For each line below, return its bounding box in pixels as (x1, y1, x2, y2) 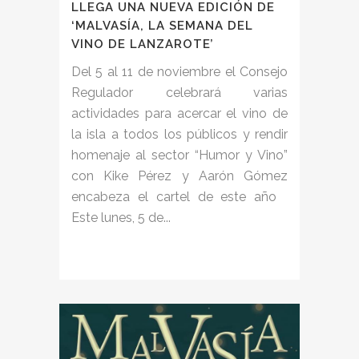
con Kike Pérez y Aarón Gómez (71, 167, 288, 184)
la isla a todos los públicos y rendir (71, 126, 288, 142)
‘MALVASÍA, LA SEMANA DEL (71, 18, 253, 33)
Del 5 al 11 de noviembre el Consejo (71, 63, 288, 79)
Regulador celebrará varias (71, 84, 288, 100)
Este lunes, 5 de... (71, 209, 171, 225)
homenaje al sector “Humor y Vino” (71, 147, 288, 163)
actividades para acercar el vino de (71, 105, 288, 121)
